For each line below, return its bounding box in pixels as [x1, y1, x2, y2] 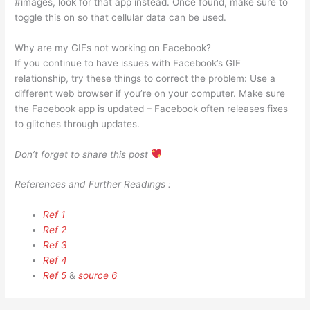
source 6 [78, 270, 118, 282]
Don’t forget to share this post [15, 148, 152, 160]
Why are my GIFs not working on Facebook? [15, 42, 212, 53]
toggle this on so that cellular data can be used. [15, 11, 227, 23]
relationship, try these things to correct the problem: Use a [15, 72, 276, 84]
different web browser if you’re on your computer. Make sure [15, 87, 286, 99]
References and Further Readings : [15, 179, 172, 190]
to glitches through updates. [15, 118, 140, 129]
